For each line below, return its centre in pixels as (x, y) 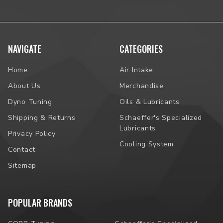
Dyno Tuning (30, 102)
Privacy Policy (32, 133)
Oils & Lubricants (150, 102)
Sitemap (22, 165)
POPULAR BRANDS (40, 202)
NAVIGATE (25, 49)
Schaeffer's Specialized (161, 117)
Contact (22, 149)
